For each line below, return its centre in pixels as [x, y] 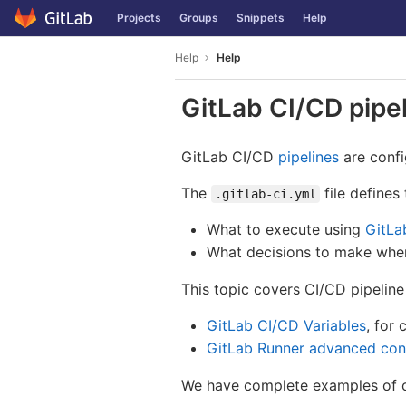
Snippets [261, 18]
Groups [199, 18]
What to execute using [286, 230]
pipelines [309, 157]
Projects [139, 18]
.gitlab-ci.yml [266, 194]
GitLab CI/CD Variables [286, 326]
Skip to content [59, 26]
